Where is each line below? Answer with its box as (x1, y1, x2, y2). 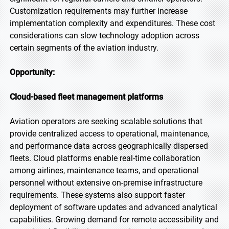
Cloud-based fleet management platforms (10, 92, 163, 102)
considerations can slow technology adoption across (10, 31, 199, 40)
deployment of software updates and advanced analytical (10, 202, 217, 212)
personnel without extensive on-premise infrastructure (10, 178, 202, 188)
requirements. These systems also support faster (10, 190, 185, 200)
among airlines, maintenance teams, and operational (10, 166, 199, 175)
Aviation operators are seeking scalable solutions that (10, 117, 202, 126)
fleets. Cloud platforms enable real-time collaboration (10, 153, 200, 163)
